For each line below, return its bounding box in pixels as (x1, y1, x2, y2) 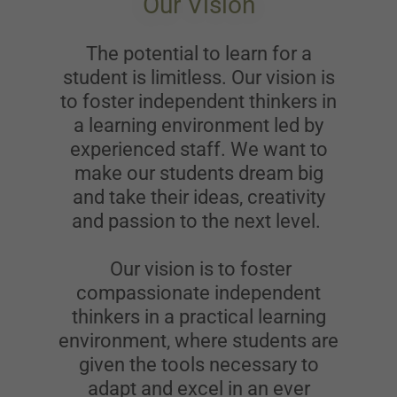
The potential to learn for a (85, 42, 312, 65)
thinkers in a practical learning (71, 305, 326, 328)
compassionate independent (76, 281, 321, 304)
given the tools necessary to (78, 353, 319, 376)
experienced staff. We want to (69, 137, 328, 160)
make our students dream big (74, 161, 323, 184)
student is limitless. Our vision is (62, 66, 335, 89)
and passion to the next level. (72, 209, 325, 232)
